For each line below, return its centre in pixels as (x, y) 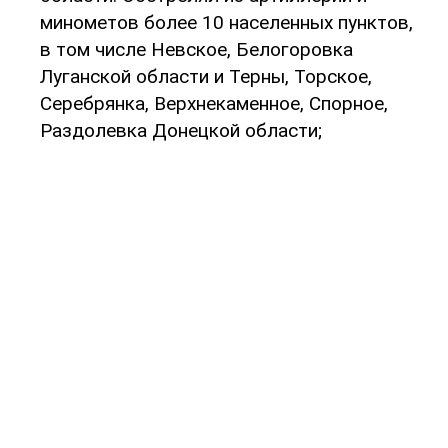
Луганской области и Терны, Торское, (206, 76)
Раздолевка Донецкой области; (181, 130)
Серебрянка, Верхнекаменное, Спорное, (214, 103)
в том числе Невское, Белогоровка (196, 49)
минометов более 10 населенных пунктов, (226, 22)
